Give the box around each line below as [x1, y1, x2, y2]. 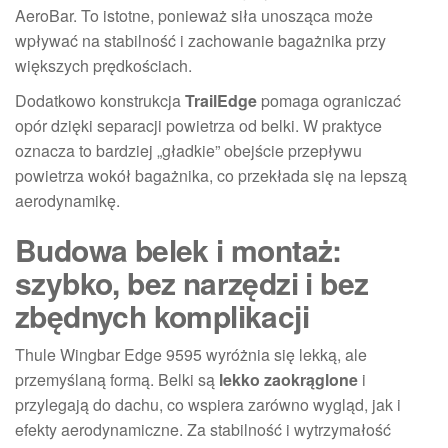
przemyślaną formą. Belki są [15, 368, 219, 391]
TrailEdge [185, 89, 257, 112]
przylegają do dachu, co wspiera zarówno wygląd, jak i [15, 393, 401, 416]
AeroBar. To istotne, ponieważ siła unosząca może [15, 4, 373, 27]
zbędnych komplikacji [15, 294, 309, 337]
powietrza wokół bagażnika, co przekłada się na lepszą [15, 164, 407, 187]
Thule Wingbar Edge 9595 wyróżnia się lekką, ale [15, 343, 367, 366]
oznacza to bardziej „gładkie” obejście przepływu [15, 139, 362, 162]
